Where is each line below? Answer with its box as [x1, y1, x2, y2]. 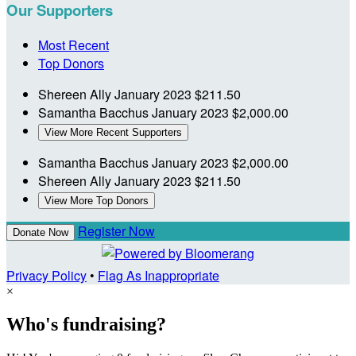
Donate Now [13, 226, 68, 238]
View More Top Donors [44, 194, 149, 207]
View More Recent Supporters [44, 126, 182, 138]
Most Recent [38, 35, 109, 54]
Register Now [78, 221, 155, 240]
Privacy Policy [6, 265, 87, 284]
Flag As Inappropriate [98, 265, 219, 284]
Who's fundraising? [6, 314, 166, 335]
